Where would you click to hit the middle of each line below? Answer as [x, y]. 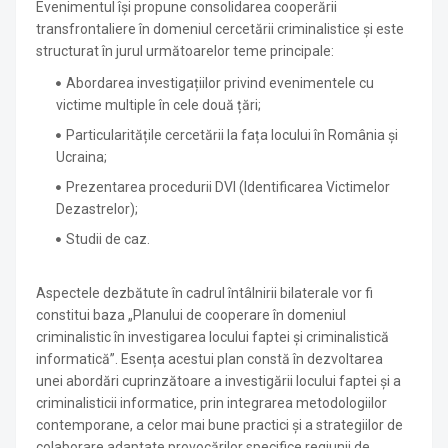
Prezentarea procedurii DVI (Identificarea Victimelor [228, 187]
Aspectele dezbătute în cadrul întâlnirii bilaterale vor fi [204, 293]
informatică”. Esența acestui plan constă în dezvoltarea [209, 359]
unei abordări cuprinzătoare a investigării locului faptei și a [218, 381]
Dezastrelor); [97, 209]
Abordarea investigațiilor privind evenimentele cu [220, 83]
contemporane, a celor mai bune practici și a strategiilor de [219, 425]
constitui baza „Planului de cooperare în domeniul [191, 315]
